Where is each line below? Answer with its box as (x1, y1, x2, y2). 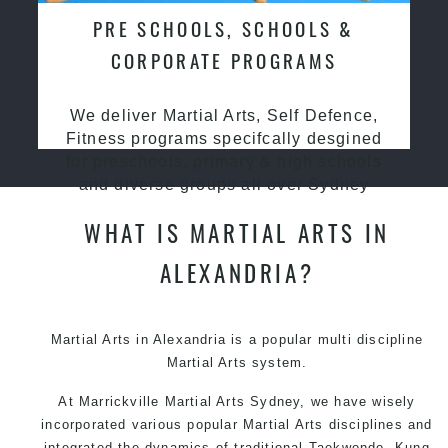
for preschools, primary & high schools (66, 152, 382, 170)
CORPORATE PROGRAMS (110, 45, 338, 75)
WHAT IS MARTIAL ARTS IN (84, 214, 390, 250)
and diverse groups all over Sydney (78, 175, 370, 193)
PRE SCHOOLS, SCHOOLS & (93, 13, 355, 43)
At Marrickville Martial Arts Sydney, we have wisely (58, 393, 416, 409)
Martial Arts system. (166, 354, 308, 370)
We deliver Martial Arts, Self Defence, (69, 106, 379, 124)
